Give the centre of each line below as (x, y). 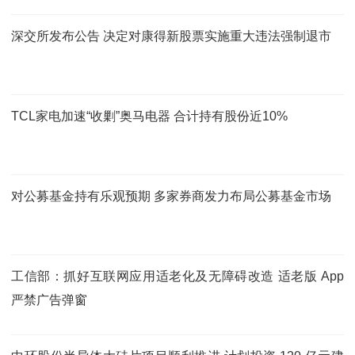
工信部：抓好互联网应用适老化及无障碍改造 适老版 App (177, 276)
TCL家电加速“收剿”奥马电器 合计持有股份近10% (149, 116)
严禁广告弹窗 (49, 300)
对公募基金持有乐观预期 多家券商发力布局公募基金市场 (171, 196)
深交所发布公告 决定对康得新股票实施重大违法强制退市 (171, 36)
